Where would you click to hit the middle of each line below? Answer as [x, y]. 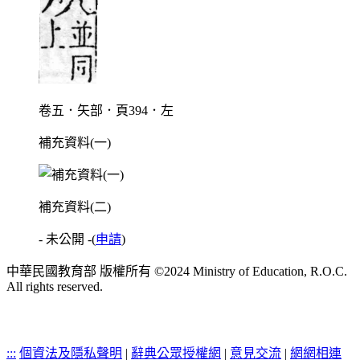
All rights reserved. [55, 287]
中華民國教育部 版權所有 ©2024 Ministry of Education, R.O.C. [177, 272]
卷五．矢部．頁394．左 [106, 111]
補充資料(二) [75, 207]
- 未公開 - [65, 239]
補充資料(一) [75, 143]
